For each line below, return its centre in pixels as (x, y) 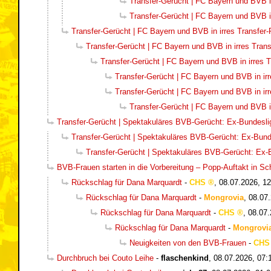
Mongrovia (224, 198)
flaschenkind (185, 258)
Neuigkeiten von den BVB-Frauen (188, 243)
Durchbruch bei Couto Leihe (105, 258)
